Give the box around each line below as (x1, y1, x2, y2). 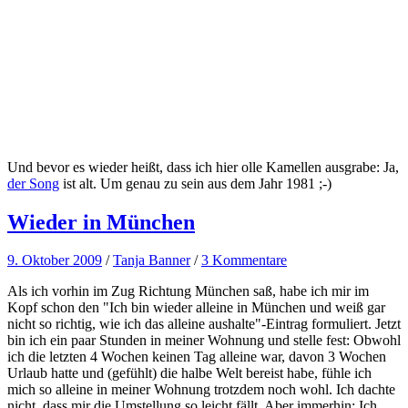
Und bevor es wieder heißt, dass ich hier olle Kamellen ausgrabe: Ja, (7, 158, 399, 175)
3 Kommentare (201, 252, 287, 269)
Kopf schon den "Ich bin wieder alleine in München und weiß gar (7, 300, 385, 316)
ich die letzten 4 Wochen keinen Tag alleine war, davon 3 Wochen (7, 349, 386, 365)
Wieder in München (7, 209, 195, 234)
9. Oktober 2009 (7, 252, 102, 269)
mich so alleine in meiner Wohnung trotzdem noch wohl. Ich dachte (7, 382, 395, 398)
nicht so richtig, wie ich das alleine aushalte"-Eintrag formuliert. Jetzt (7, 316, 401, 332)
